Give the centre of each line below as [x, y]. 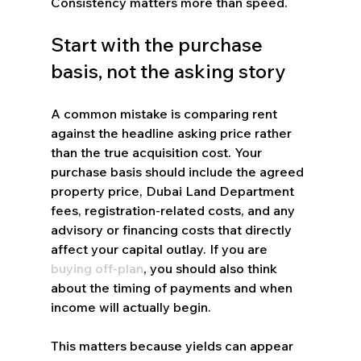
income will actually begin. [131, 307]
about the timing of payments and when [173, 287]
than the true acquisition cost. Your [158, 152]
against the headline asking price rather [172, 133]
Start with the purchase [158, 44]
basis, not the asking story [168, 71]
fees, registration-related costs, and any [174, 210]
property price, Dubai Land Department [174, 191]
